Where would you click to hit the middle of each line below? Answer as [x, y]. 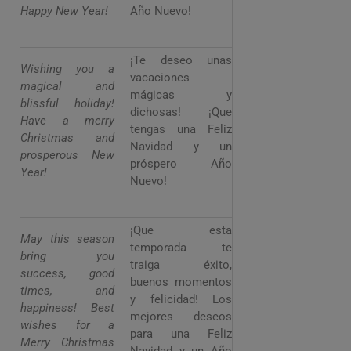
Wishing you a [67, 69]
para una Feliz [181, 334]
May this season [67, 239]
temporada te [181, 248]
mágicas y [181, 95]
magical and [67, 87]
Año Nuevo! [161, 11]
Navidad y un [181, 147]
